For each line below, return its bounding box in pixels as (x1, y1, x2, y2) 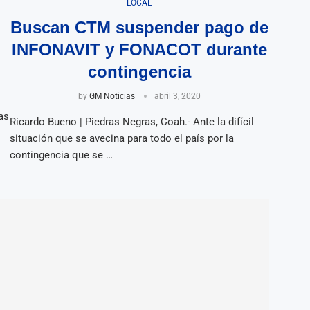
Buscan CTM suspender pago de (10, 17, 268, 37)
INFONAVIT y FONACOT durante (11, 39, 267, 59)
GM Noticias (89, 91, 135, 101)
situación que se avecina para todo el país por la (9, 131, 234, 145)
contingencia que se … (9, 148, 113, 161)
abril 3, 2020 (154, 91, 201, 101)
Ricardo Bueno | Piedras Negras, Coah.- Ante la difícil (9, 115, 254, 128)
